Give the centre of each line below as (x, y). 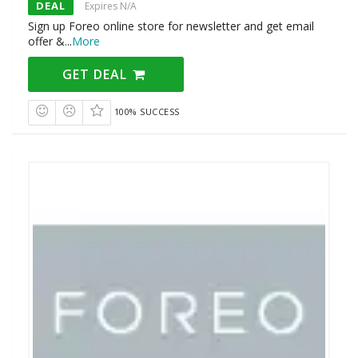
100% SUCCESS (147, 112)
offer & (46, 42)
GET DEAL (97, 75)
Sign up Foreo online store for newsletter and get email (171, 26)
